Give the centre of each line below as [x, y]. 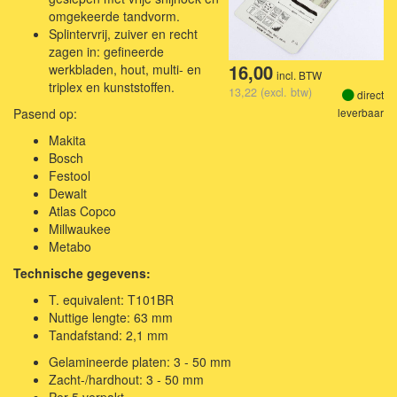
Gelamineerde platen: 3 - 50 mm [140, 361]
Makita [67, 140]
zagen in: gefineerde [106, 51]
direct [369, 94]
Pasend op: [45, 113]
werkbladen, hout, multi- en [125, 69]
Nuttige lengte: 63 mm [111, 317]
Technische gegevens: [82, 272]
